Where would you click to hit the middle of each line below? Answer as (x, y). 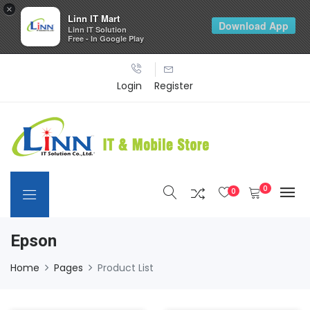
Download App (254, 26)
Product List (126, 267)
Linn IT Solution (97, 29)
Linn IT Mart (94, 18)
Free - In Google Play (106, 38)
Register (174, 85)
